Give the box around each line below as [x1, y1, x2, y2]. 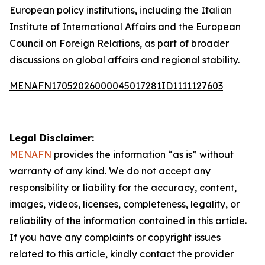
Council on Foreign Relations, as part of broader [9, 37, 229, 49]
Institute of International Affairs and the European [9, 21, 241, 33]
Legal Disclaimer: [9, 132, 94, 144]
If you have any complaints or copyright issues [9, 231, 221, 243]
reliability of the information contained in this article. [9, 215, 247, 227]
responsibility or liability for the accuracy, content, [9, 182, 237, 193]
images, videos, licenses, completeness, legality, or [9, 198, 240, 210]
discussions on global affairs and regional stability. [9, 54, 240, 66]
